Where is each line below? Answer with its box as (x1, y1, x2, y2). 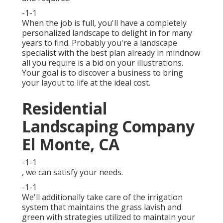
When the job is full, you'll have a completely (22, 17, 187, 29)
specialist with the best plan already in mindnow (22, 47, 200, 59)
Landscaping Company (22, 115, 195, 137)
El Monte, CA (22, 133, 119, 155)
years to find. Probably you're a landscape (22, 37, 177, 49)
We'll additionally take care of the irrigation (22, 192, 183, 203)
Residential (22, 98, 107, 119)
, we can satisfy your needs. (22, 167, 123, 178)
